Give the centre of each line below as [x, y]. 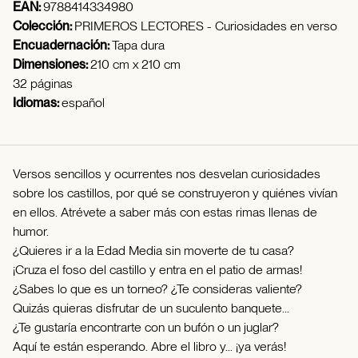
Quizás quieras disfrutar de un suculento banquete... [151, 308]
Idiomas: [37, 103]
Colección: [44, 26]
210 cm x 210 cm [135, 65]
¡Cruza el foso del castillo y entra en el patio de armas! [157, 270]
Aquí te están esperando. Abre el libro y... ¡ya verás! [149, 347]
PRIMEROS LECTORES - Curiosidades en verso [206, 26]
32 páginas [43, 84]
